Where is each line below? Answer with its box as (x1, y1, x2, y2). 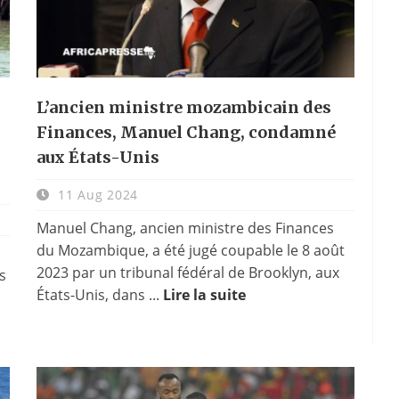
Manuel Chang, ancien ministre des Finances (36, 217, 334, 238)
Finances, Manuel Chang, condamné (36, 121, 336, 142)
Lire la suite (162, 284, 246, 305)
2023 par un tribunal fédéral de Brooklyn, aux (36, 262, 339, 282)
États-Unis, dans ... (36, 284, 163, 305)
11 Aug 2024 (53, 185, 138, 203)
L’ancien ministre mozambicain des (36, 96, 331, 118)
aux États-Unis (36, 146, 159, 167)
